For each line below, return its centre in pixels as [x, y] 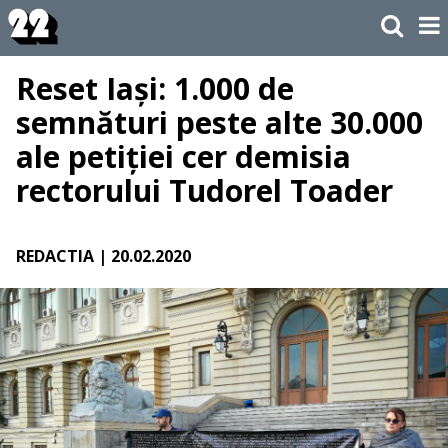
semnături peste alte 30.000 [219, 123]
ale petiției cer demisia [183, 157]
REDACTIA [55, 256]
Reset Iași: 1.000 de [155, 89]
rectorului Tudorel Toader [204, 191]
